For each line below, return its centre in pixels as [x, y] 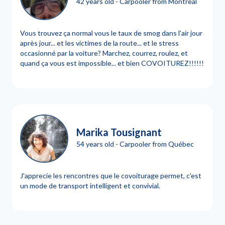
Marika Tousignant [119, 132]
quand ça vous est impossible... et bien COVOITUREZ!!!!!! [112, 63]
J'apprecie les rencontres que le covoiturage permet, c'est [111, 176]
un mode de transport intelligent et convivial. [90, 186]
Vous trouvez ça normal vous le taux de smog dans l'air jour [111, 33]
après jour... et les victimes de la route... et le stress [99, 43]
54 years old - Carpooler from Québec [135, 144]
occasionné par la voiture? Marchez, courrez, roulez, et [104, 53]
